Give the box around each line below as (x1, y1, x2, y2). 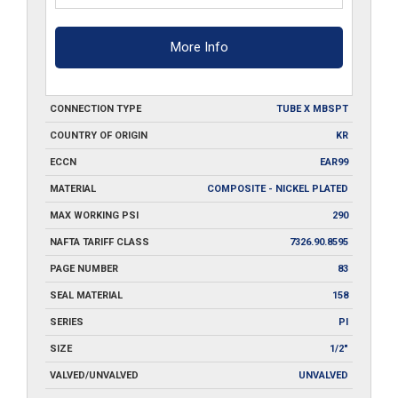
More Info (170, 38, 228, 55)
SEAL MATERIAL (50, 289, 123, 301)
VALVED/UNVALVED (50, 369, 139, 381)
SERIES (50, 315, 84, 328)
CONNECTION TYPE (50, 102, 141, 115)
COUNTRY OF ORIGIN (50, 129, 147, 141)
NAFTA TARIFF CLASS (50, 235, 149, 248)
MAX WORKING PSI (50, 209, 139, 221)
